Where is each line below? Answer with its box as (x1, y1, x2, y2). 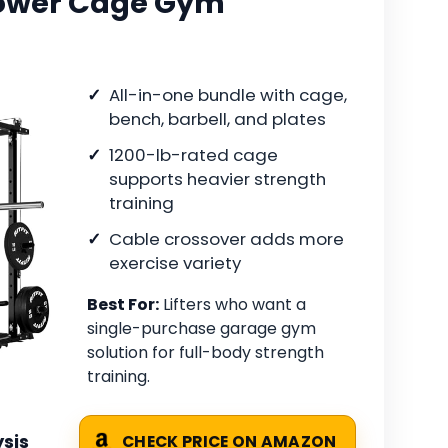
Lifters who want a (159, 293, 306, 317)
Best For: (87, 293, 159, 317)
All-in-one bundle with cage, (109, 83, 347, 108)
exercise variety (109, 251, 241, 276)
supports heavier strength (109, 167, 326, 192)
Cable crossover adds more (109, 227, 344, 252)
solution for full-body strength (87, 341, 324, 365)
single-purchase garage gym (87, 317, 316, 341)
